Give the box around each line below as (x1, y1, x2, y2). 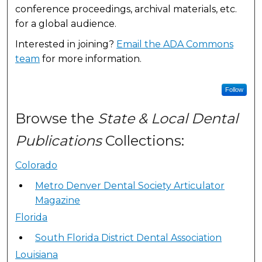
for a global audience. (15, 18, 117, 30)
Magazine (35, 194, 81, 206)
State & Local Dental (98, 109, 239, 127)
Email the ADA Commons (116, 39, 234, 50)
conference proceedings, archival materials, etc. (15, 4, 237, 15)
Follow (225, 86, 243, 94)
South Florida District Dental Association (35, 232, 222, 243)
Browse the (15, 109, 98, 127)
